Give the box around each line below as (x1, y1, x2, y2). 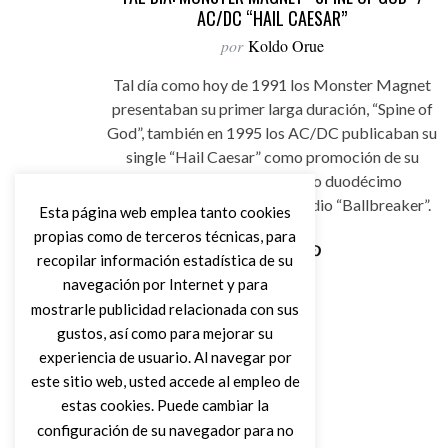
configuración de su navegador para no (36, 420, 294, 439)
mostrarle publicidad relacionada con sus (31, 299, 299, 318)
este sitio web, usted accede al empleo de (30, 372, 300, 391)
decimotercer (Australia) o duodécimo (142, 171, 402, 190)
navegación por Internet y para (62, 275, 268, 294)
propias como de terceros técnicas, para (34, 226, 296, 245)
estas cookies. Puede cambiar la (61, 396, 269, 415)
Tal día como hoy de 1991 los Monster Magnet (113, 75, 431, 94)
